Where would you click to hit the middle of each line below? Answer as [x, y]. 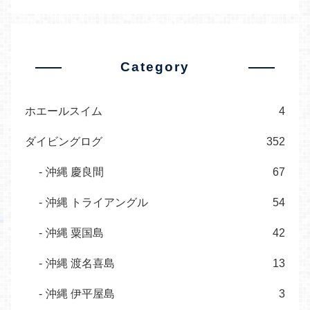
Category [155, 66]
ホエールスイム [64, 111]
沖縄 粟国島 [75, 232]
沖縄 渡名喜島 [80, 263]
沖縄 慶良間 [75, 172]
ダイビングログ [64, 141]
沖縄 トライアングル [97, 202]
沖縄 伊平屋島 [80, 293]
